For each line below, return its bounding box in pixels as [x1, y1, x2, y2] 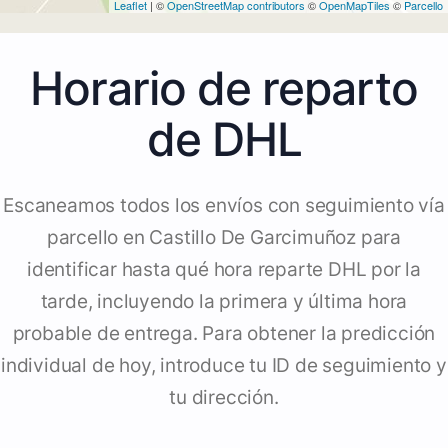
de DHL [146, 111, 302, 168]
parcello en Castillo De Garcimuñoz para [46, 226, 402, 250]
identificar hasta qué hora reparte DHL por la [27, 258, 421, 282]
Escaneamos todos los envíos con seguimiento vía [3, 194, 445, 218]
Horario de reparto [30, 60, 418, 117]
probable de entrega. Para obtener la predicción [12, 322, 436, 346]
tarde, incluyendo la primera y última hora [40, 290, 408, 314]
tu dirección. [169, 386, 279, 410]
